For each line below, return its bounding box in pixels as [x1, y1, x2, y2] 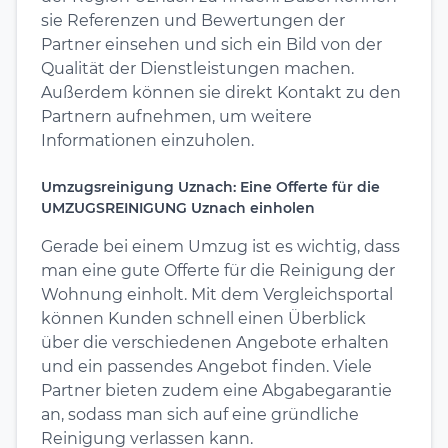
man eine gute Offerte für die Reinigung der [41, 260, 395, 280]
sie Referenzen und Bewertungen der [41, 10, 345, 30]
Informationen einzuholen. [41, 130, 254, 150]
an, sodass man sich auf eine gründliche [41, 404, 359, 424]
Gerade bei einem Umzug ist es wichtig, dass [41, 236, 400, 256]
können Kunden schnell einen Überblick [41, 308, 366, 328]
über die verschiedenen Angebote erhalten [41, 332, 389, 352]
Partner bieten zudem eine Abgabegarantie [41, 380, 392, 400]
